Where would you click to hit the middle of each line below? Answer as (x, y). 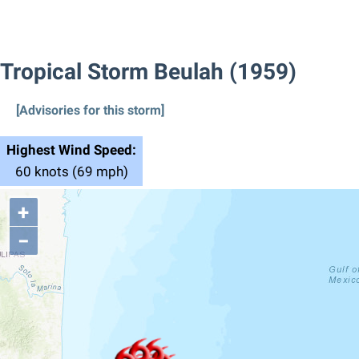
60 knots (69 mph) (71, 171)
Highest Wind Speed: (71, 149)
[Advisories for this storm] (90, 110)
